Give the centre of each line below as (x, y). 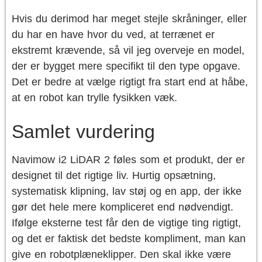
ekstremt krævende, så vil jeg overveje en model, (128, 50)
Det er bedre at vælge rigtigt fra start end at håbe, (130, 82)
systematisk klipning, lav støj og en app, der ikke (127, 191)
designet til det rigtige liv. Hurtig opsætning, (114, 175)
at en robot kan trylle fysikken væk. (94, 98)
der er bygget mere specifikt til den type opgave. (126, 66)
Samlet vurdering (83, 132)
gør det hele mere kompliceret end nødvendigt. (123, 207)
